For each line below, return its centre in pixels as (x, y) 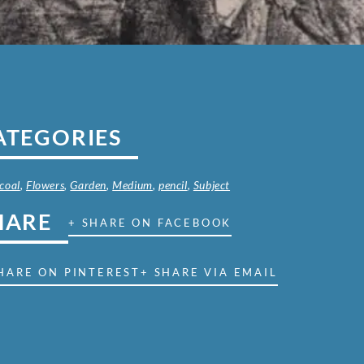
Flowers (45, 185)
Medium (132, 185)
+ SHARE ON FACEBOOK (150, 223)
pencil (173, 185)
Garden (89, 185)
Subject (212, 185)
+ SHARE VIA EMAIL (209, 273)
